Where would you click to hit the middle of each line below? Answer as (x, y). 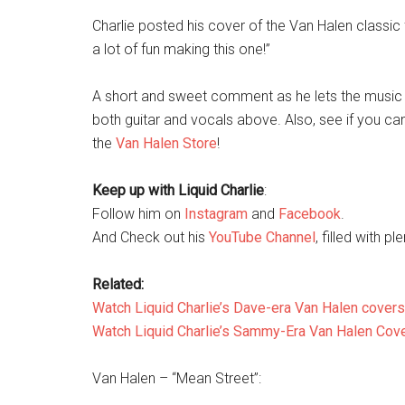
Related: (118, 284)
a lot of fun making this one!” (181, 49)
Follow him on (138, 214)
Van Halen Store (166, 143)
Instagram (216, 214)
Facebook (310, 214)
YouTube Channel (262, 237)
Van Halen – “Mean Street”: (177, 378)
